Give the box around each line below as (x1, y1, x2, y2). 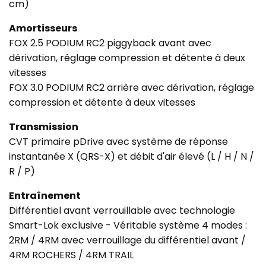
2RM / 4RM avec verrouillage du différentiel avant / (9, 233, 246, 248)
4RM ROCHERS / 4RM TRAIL (9, 248, 134, 262)
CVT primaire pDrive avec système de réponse (9, 135, 228, 149)
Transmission (9, 120, 78, 134)
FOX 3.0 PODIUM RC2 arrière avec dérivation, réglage (9, 81, 254, 95)
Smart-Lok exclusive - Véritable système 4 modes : (9, 218, 247, 233)
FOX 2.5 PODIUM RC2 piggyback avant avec (9, 36, 211, 50)
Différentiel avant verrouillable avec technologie (9, 204, 235, 218)
